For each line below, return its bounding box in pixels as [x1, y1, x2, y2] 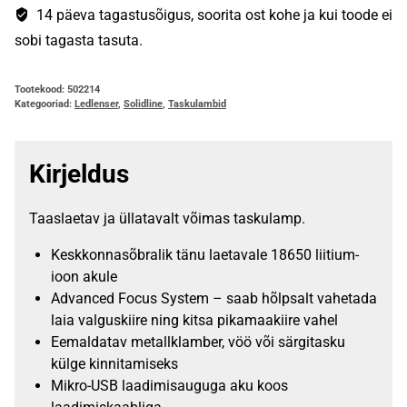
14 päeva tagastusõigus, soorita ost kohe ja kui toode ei [33, 5, 392, 24]
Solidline [124, 97, 163, 110]
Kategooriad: [15, 97, 74, 110]
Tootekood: [15, 83, 67, 95]
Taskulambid [168, 97, 226, 110]
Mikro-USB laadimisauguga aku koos [51, 376, 288, 394]
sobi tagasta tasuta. [15, 31, 143, 49]
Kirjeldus [29, 158, 129, 189]
